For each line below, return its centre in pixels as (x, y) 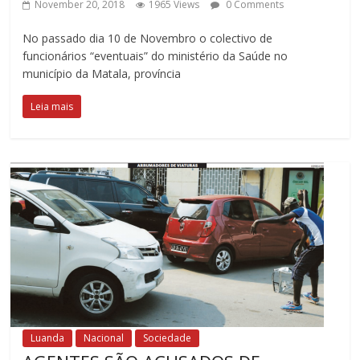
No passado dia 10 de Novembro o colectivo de (148, 38)
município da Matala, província (102, 73)
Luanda (48, 337)
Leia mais (52, 106)
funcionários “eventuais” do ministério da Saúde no (155, 55)
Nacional (104, 337)
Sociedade (168, 337)
